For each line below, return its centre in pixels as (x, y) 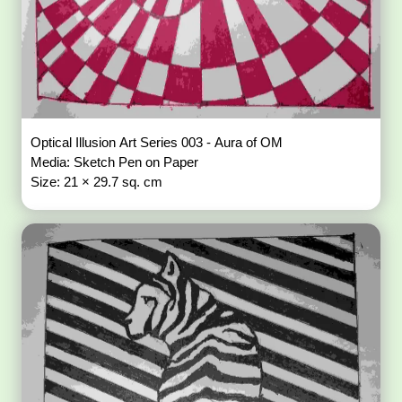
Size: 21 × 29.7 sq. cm (97, 182)
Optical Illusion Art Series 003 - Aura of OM (157, 143)
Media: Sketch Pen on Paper (117, 162)
